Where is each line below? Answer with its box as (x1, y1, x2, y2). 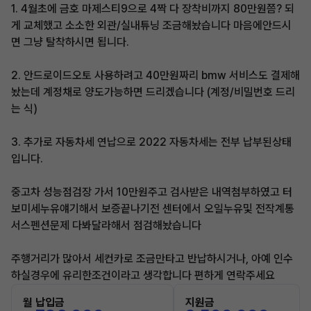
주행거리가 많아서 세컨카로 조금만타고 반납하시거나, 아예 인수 (11, 252, 293, 265)
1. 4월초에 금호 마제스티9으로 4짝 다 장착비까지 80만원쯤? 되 (11, 2, 294, 15)
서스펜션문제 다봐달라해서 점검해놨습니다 (11, 219, 201, 232)
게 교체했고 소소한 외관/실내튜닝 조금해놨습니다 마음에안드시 (11, 19, 292, 32)
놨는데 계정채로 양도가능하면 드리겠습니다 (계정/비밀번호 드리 (11, 85, 295, 99)
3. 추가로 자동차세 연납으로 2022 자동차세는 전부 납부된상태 (11, 135, 292, 149)
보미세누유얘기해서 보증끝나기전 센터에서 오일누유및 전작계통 (11, 202, 294, 215)
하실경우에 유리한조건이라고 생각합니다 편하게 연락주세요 (11, 269, 275, 282)
